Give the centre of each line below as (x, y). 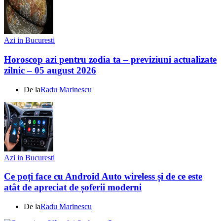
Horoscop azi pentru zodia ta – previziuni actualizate (110, 59)
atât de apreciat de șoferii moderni (73, 187)
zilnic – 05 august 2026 (50, 70)
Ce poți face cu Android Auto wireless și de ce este (103, 177)
